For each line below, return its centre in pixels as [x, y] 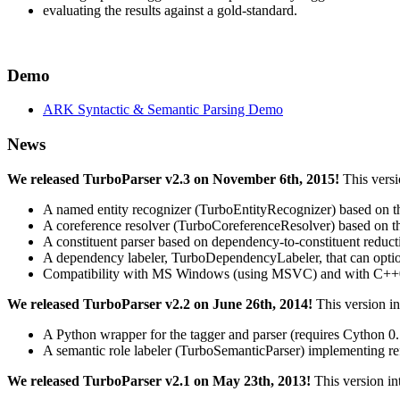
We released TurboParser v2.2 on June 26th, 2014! [160, 304]
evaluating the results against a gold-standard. [170, 10]
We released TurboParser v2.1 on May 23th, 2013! [159, 380]
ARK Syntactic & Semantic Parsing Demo [163, 110]
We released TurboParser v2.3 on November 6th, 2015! [173, 179]
